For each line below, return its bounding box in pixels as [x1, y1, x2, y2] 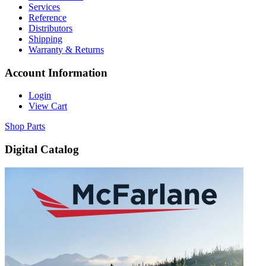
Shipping [28, 34, 62, 45]
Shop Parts [5, 121, 45, 132]
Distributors [28, 23, 72, 34]
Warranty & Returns [28, 45, 104, 55]
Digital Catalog [5, 143, 79, 156]
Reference [28, 12, 66, 23]
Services [28, 2, 60, 12]
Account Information [5, 66, 107, 79]
